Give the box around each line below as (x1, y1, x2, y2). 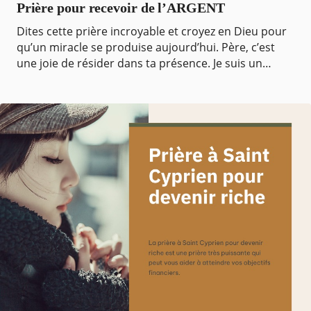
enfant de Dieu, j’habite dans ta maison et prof (16, 71, 259, 87)
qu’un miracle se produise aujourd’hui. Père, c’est (16, 39, 275, 55)
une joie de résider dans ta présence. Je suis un (16, 55, 262, 71)
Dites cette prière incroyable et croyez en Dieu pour (16, 23, 287, 39)
